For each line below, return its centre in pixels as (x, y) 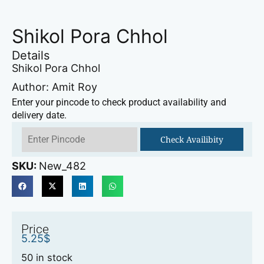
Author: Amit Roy (55, 87)
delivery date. (39, 115)
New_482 (62, 166)
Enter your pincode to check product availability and (119, 103)
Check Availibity (192, 140)
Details (31, 55)
